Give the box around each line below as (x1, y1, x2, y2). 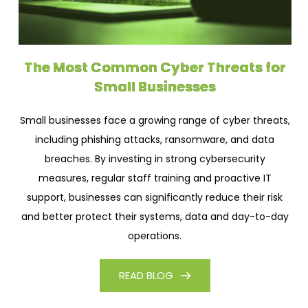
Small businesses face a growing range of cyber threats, (19, 113, 290, 127)
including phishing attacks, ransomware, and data (35, 132, 275, 146)
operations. (128, 228, 182, 243)
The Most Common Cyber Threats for (23, 57, 286, 77)
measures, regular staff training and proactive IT (38, 170, 272, 185)
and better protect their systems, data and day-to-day (21, 209, 289, 223)
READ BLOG (118, 267, 173, 283)
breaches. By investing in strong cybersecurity (44, 151, 265, 166)
